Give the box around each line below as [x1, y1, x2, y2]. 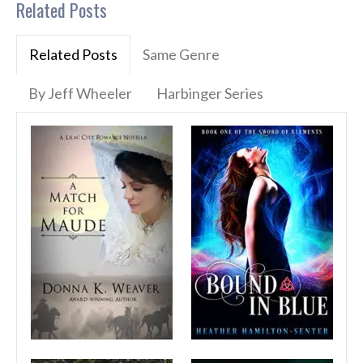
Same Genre [143, 45, 220, 64]
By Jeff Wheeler [28, 84, 132, 103]
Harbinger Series [156, 84, 263, 103]
